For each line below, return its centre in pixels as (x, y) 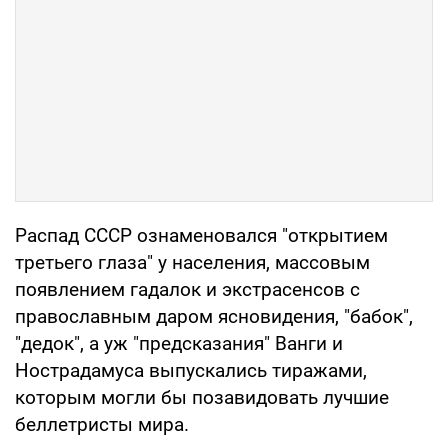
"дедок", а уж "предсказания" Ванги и (179, 344)
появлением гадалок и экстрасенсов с (187, 290)
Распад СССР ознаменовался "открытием (201, 236)
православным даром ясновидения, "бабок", (214, 317)
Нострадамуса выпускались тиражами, (191, 371)
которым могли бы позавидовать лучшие (202, 398)
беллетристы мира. (102, 425)
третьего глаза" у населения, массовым (192, 263)
